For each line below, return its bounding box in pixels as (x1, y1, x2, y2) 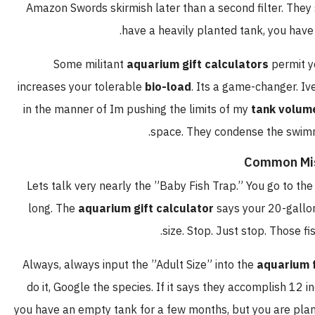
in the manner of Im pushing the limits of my (43, 101, 271, 118)
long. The (48, 200, 98, 217)
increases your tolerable (37, 78, 165, 96)
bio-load (165, 78, 211, 96)
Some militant (73, 56, 146, 73)
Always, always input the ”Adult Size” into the (42, 256, 276, 274)
